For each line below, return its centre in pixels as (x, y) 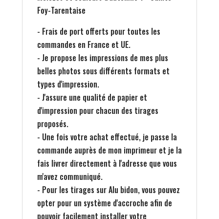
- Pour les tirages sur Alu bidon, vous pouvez (108, 190)
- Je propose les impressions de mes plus (102, 58)
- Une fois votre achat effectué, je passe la (107, 137)
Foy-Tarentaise (61, 11)
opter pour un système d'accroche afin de (104, 203)
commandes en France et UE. (84, 45)
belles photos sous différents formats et (103, 71)
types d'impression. (68, 84)
